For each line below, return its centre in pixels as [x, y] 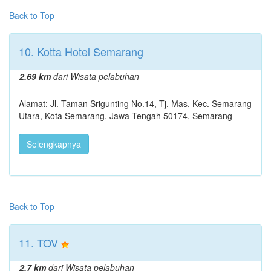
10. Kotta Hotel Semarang [81, 51]
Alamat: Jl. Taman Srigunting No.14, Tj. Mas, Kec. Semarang [135, 103]
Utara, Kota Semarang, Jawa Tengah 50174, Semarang [126, 115]
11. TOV [38, 242]
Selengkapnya [54, 144]
